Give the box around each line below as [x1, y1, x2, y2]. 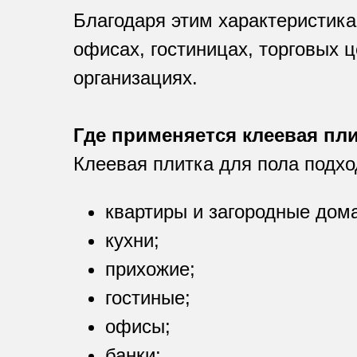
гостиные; [105, 287, 190, 309]
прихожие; [105, 258, 195, 280]
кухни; [105, 229, 159, 252]
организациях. [73, 67, 198, 89]
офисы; [105, 316, 171, 338]
